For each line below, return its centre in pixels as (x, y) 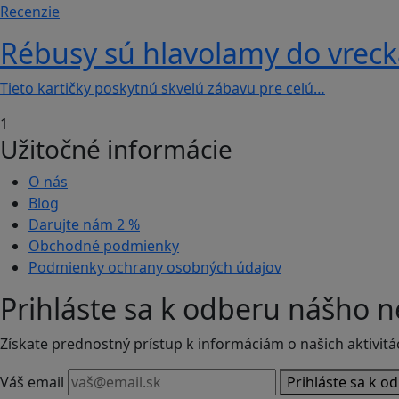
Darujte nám (73, 225)
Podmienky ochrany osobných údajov (155, 268)
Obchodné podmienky (104, 246)
